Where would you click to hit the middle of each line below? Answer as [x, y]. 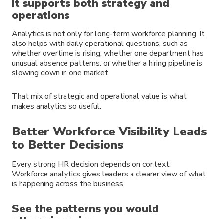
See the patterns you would [85, 208]
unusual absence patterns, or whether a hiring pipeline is [107, 63]
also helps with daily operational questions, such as [100, 43]
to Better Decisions [68, 145]
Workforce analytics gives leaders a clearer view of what [109, 174]
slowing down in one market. [61, 73]
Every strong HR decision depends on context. [91, 164]
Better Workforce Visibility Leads [109, 132]
